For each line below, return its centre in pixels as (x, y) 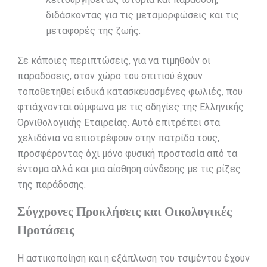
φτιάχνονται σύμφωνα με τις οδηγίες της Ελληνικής (130, 107)
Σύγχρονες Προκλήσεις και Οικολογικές (124, 212)
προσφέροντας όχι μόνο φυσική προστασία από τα (127, 154)
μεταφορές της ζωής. (93, 31)
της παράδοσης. (51, 185)
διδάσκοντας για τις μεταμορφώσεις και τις (142, 15)
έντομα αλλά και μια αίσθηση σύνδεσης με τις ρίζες (129, 169)
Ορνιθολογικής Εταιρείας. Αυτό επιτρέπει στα (118, 123)
